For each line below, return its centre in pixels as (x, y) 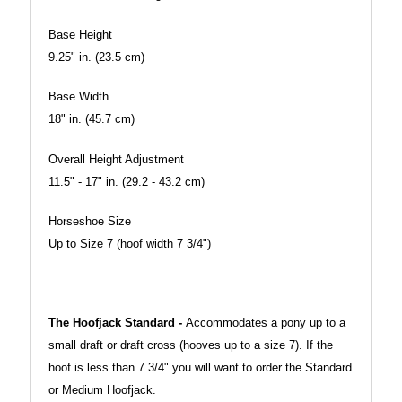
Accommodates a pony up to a (264, 323)
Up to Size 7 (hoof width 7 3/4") (130, 244)
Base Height (80, 34)
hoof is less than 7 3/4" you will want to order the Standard (200, 367)
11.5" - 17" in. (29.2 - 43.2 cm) (127, 181)
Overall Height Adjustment (116, 159)
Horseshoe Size (90, 221)
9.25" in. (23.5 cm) (96, 57)
